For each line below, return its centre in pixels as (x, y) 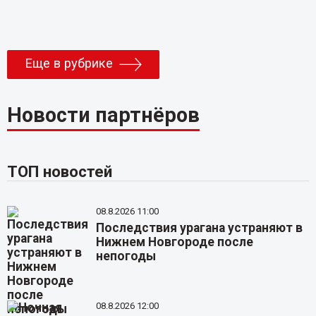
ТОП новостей (59, 171)
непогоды (126, 256)
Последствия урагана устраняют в (200, 227)
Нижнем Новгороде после (175, 242)
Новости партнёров (103, 115)
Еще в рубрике (68, 63)
